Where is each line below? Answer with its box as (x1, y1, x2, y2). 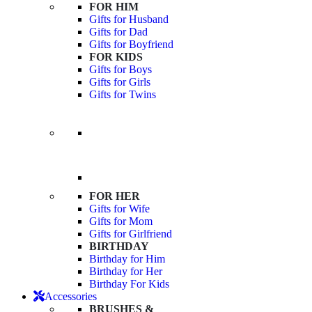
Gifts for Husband (89, 13, 169, 26)
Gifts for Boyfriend (89, 38, 173, 51)
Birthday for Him (89, 253, 165, 265)
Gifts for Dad (89, 26, 148, 38)
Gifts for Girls (89, 76, 150, 88)
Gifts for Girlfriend (89, 228, 172, 240)
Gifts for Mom (89, 215, 153, 228)
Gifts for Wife (89, 203, 150, 215)
